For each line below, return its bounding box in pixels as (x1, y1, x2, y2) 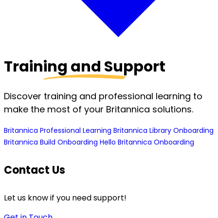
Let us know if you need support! (4, 192, 127, 204)
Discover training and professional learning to (4, 90, 202, 102)
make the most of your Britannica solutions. (4, 103, 193, 115)
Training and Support (4, 56, 165, 77)
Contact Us (4, 162, 65, 178)
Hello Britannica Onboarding (100, 137, 194, 147)
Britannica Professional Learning (4, 125, 113, 135)
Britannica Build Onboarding (4, 137, 100, 147)
